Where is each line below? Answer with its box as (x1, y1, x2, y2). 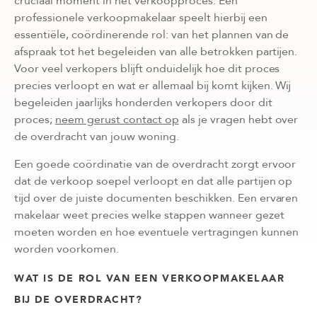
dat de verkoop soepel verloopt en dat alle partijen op (14, 173, 293, 189)
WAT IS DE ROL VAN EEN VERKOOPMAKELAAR (14, 271, 285, 285)
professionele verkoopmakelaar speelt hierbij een (14, 9, 267, 25)
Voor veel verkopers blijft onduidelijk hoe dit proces (14, 60, 280, 76)
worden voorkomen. (14, 241, 119, 257)
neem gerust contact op (54, 111, 179, 127)
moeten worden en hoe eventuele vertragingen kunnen (14, 224, 299, 240)
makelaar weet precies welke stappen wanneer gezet (14, 207, 284, 223)
